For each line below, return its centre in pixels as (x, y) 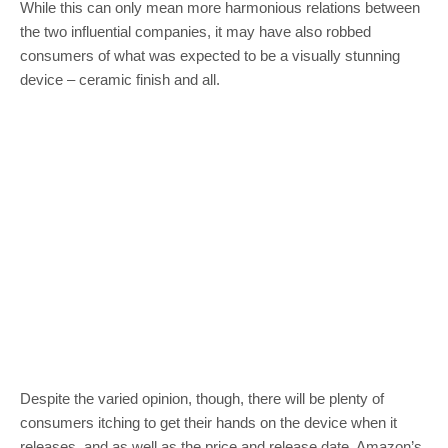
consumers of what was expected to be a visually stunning (210, 55)
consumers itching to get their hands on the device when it (208, 422)
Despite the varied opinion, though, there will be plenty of (202, 398)
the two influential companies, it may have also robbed (195, 31)
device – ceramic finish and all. (120, 79)
